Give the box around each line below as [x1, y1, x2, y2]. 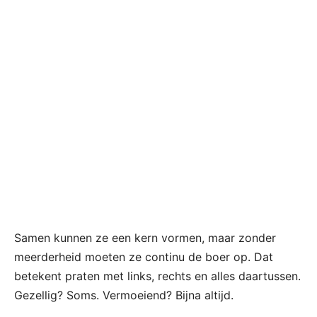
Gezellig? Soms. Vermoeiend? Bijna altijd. [14, 288, 234, 303]
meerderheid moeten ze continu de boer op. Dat [14, 250, 273, 265]
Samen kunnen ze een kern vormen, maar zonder [14, 231, 276, 246]
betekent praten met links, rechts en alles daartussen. [14, 269, 301, 284]
